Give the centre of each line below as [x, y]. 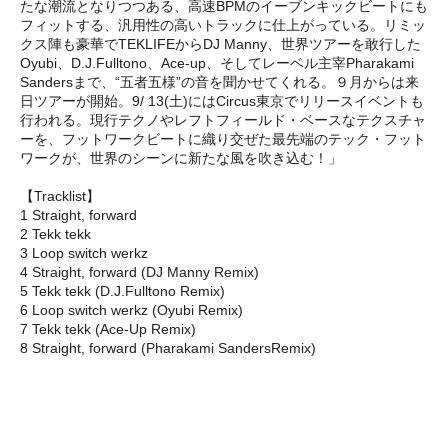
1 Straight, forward [78, 214]
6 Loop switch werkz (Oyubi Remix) [131, 309]
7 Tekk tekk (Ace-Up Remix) [108, 328]
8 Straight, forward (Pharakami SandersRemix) [168, 347]
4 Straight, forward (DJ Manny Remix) [139, 271]
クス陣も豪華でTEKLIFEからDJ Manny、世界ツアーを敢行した [220, 43]
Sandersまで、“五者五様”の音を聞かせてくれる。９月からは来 [219, 81]
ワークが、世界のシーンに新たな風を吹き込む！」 [181, 157]
